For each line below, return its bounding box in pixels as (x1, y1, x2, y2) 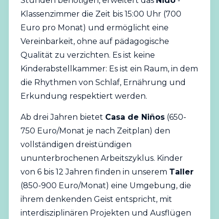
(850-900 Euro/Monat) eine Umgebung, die (20, 180, 191, 190)
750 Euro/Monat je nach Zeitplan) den (20, 126, 170, 135)
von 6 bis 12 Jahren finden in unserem (20, 167, 169, 176)
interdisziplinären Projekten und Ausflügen (20, 208, 191, 218)
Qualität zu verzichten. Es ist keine (20, 50, 155, 60)
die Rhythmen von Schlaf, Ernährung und (20, 78, 186, 88)
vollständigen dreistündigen (20, 139, 131, 149)
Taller (169, 167, 194, 176)
